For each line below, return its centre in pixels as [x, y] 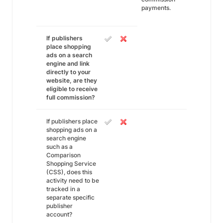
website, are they [72, 80]
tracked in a [63, 189]
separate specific [70, 197]
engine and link [68, 63]
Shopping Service [71, 164]
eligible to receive [72, 89]
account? [59, 214]
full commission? [71, 97]
